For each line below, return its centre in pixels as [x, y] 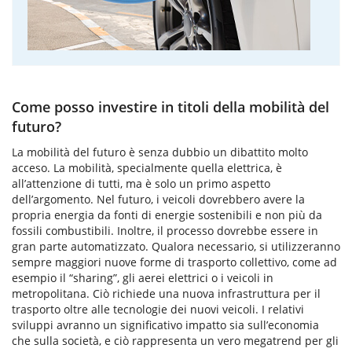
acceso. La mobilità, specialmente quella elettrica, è [147, 168]
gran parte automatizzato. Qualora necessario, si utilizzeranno [176, 246]
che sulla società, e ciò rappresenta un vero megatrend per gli [175, 341]
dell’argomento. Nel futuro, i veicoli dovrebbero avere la [158, 199]
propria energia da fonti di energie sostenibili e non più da [167, 215]
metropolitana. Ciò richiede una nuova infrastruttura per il [166, 293]
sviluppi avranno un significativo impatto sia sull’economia [165, 325]
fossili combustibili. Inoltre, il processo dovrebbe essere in [165, 231]
